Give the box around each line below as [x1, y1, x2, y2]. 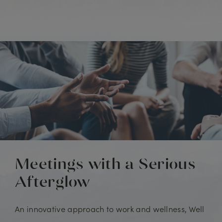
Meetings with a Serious [15, 156, 196, 171]
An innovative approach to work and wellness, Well [15, 203, 205, 214]
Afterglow [15, 174, 90, 189]
